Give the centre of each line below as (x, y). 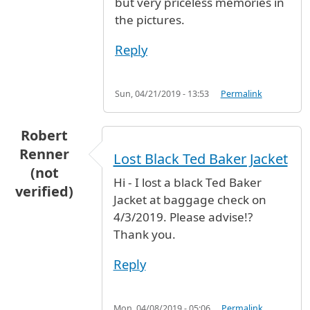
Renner (45, 154)
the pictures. (150, 19)
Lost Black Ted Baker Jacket (200, 158)
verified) (45, 192)
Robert (45, 136)
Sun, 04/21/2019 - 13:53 (162, 94)
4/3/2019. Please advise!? (183, 217)
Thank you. (144, 234)
